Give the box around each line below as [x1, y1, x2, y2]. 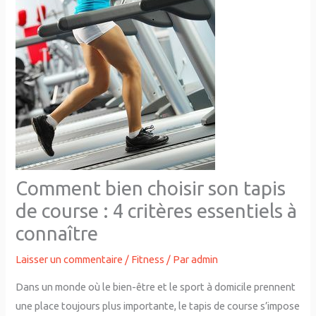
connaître [16, 223, 99, 245]
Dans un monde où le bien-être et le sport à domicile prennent [16, 280, 296, 293]
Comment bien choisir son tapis [16, 178, 286, 200]
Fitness [131, 253, 165, 266]
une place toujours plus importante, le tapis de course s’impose [16, 299, 300, 312]
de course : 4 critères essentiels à [16, 200, 298, 222]
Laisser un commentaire [16, 253, 123, 266]
